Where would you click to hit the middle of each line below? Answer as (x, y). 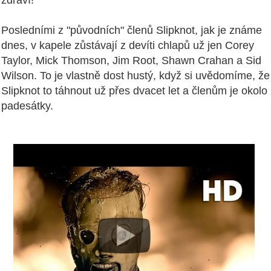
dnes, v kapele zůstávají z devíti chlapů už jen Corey (128, 46)
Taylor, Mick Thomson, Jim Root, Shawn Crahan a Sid (131, 61)
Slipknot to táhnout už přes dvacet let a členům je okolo (134, 91)
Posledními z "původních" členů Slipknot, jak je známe (132, 31)
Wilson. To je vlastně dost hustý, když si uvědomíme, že (135, 76)
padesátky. (27, 106)
